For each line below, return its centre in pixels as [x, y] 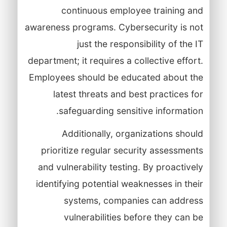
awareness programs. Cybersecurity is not [114, 27]
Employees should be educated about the [116, 77]
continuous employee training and [132, 10]
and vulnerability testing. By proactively [120, 167]
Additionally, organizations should [132, 133]
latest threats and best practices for [128, 94]
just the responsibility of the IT [140, 44]
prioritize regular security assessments [122, 150]
